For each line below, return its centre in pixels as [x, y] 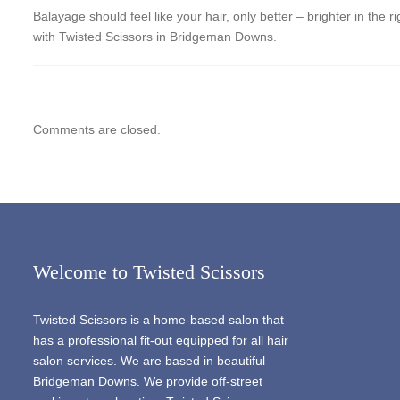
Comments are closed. [97, 129]
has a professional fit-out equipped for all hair [161, 340]
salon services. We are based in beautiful [149, 361]
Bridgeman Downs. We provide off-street [148, 381]
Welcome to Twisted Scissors [149, 272]
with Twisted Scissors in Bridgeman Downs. [155, 37]
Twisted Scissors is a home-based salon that [158, 320]
